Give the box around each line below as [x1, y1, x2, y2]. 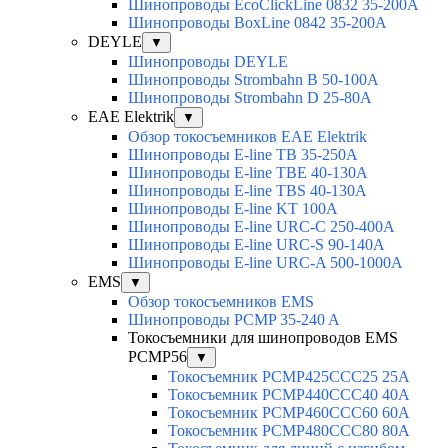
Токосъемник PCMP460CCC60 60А [168, 404, 410, 422]
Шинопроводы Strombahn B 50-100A [128, 71, 379, 89]
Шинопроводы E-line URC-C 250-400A [128, 218, 395, 236]
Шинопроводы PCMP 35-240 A [128, 311, 340, 329]
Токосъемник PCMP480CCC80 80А [168, 422, 410, 440]
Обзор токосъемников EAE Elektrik [128, 128, 367, 146]
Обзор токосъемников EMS [128, 293, 314, 311]
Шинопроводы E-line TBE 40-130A [128, 164, 368, 182]
